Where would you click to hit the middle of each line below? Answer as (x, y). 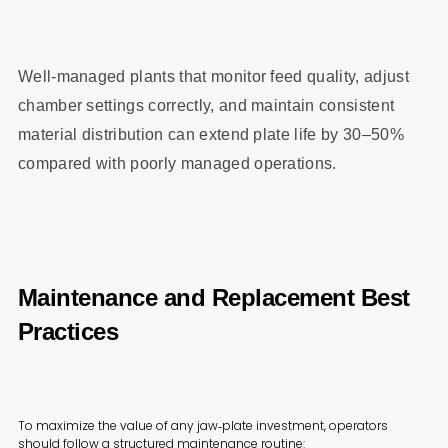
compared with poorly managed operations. (177, 163)
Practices (68, 332)
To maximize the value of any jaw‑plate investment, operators (202, 425)
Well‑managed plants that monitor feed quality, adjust (213, 76)
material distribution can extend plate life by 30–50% (210, 134)
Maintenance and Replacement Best (213, 298)
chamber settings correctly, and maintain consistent (206, 105)
